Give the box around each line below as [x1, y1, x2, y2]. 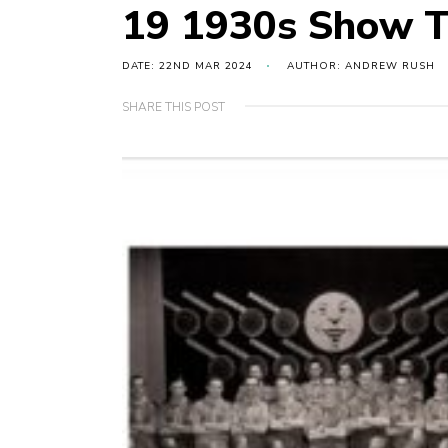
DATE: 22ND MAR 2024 [122, 59, 253, 74]
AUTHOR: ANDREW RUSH [287, 59, 435, 74]
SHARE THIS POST [122, 99, 225, 116]
